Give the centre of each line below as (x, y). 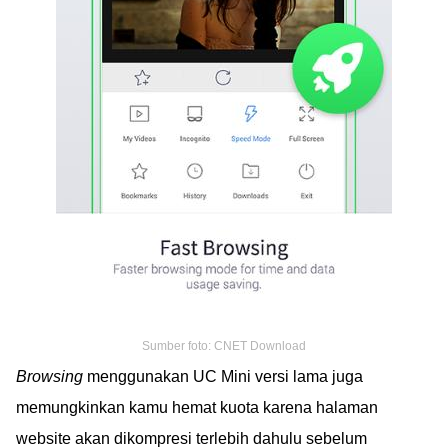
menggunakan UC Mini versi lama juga (223, 376)
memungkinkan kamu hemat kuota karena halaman (197, 407)
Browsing (49, 376)
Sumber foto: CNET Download (224, 345)
